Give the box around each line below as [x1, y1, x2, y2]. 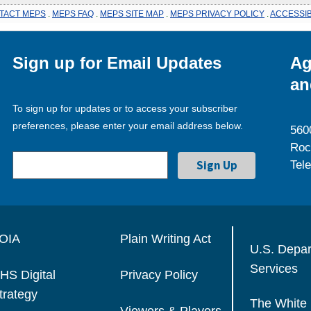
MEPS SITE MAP [100, 8, 164, 19]
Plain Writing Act [119, 231, 211, 246]
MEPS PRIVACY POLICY [170, 8, 264, 19]
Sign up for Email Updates [12, 53, 222, 72]
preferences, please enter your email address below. [12, 119, 244, 131]
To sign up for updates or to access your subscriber [12, 102, 238, 114]
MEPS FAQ [52, 8, 94, 19]
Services [250, 261, 299, 274]
